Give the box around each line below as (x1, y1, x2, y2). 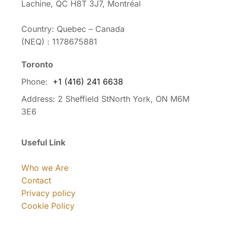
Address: (21, 93, 58, 104)
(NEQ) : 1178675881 (21, 36, 97, 47)
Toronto (21, 59, 53, 69)
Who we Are (21, 162, 68, 173)
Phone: (21, 76, 53, 87)
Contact (21, 175, 51, 185)
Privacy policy (21, 187, 75, 198)
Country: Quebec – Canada (21, 23, 125, 34)
